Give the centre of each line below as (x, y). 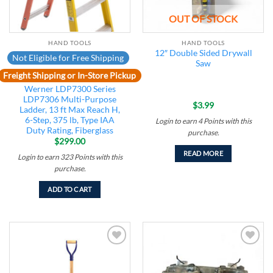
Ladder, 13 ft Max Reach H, (70, 109)
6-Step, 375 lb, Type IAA (70, 120)
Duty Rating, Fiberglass (70, 130)
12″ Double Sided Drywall (203, 53)
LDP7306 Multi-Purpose (70, 99)
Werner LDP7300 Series (70, 89)
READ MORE (203, 154)
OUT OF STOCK (203, 18)
